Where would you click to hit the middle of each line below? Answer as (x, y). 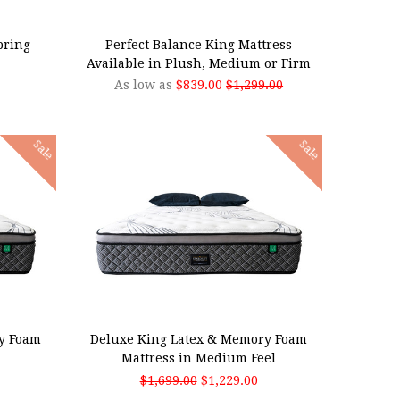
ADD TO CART (149, 304)
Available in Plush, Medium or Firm (199, 63)
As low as (146, 85)
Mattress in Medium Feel (199, 358)
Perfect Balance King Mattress (199, 44)
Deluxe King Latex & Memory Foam (199, 340)
